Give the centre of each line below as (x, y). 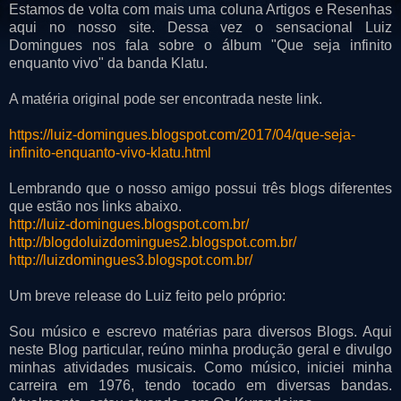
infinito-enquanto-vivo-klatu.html (110, 152)
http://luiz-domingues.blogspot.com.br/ (129, 224)
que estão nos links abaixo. (95, 206)
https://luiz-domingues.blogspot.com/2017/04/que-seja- (182, 134)
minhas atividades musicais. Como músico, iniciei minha (200, 367)
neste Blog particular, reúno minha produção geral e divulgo (200, 349)
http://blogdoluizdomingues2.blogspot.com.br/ (153, 242)
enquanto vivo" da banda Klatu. (110, 63)
